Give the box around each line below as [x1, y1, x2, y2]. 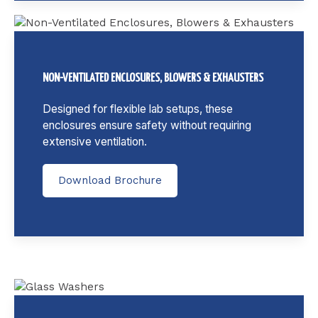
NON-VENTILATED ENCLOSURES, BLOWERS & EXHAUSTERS [43, 72, 263, 84]
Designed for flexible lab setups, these [43, 102, 233, 116]
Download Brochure [58, 173, 162, 187]
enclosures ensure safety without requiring [43, 118, 251, 132]
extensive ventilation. [43, 134, 147, 148]
